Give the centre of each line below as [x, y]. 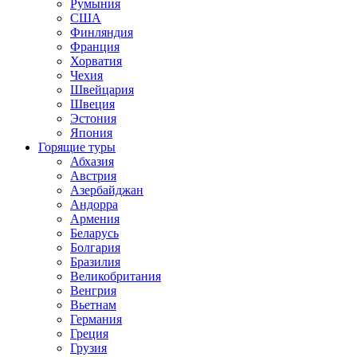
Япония [91, 133]
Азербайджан [107, 190]
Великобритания [116, 276]
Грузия [88, 348]
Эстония [93, 118]
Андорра [94, 204]
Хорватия [96, 61]
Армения [95, 219]
